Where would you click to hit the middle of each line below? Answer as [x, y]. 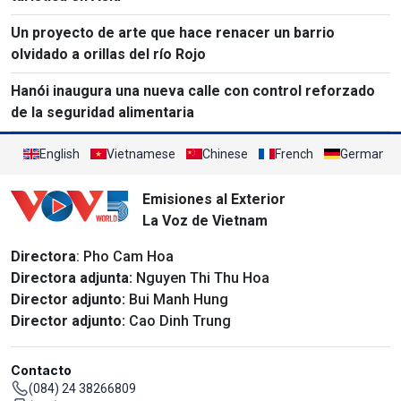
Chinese [225, 154]
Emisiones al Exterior [213, 199]
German [363, 154]
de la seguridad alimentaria [102, 112]
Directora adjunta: [72, 277]
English [60, 154]
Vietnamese [141, 154]
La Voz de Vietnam [205, 220]
